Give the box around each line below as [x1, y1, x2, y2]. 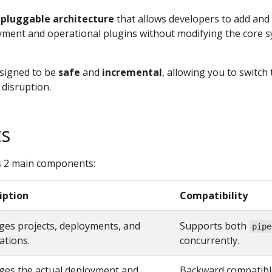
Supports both [180, 219, 249, 233]
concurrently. [180, 234, 239, 247]
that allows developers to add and [114, 12, 270, 25]
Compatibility [180, 189, 248, 202]
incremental [102, 66, 162, 79]
